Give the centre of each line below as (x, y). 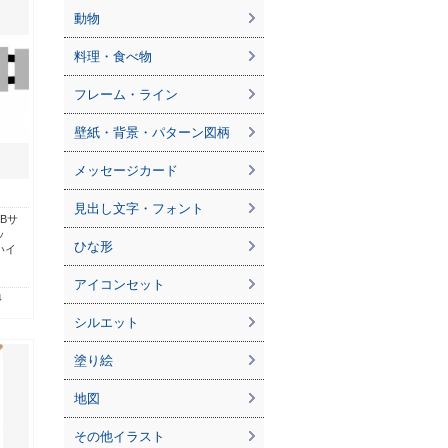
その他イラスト (119, 436)
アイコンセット (119, 284)
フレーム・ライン (126, 94)
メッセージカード (126, 170)
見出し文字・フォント (139, 208)
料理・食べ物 (113, 56)
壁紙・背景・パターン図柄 (152, 132)
